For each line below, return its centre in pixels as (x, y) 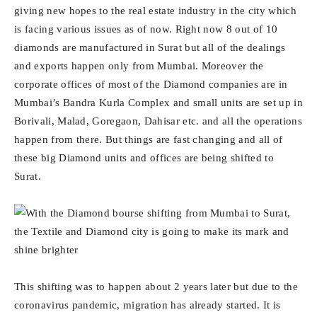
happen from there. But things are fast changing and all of (149, 139)
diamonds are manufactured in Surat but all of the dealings (150, 47)
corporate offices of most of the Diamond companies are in (151, 84)
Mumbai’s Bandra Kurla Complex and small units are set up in (158, 103)
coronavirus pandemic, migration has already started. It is (148, 305)
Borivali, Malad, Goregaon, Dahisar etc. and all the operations (158, 121)
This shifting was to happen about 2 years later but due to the (156, 287)
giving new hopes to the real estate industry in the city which (155, 11)
